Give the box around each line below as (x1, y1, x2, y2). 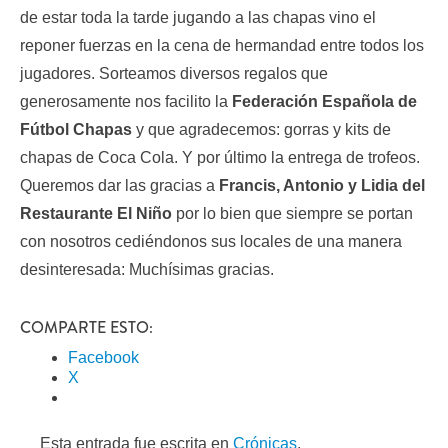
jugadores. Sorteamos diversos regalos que (20, 65, 328, 83)
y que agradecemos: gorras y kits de (136, 121, 391, 139)
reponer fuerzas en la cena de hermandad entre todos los (20, 37, 424, 55)
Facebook (68, 349, 139, 367)
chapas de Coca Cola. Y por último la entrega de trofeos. (20, 149, 420, 167)
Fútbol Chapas (20, 121, 136, 139)
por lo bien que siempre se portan (172, 205, 413, 223)
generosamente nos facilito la (20, 93, 232, 111)
